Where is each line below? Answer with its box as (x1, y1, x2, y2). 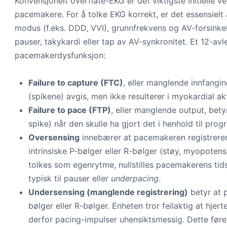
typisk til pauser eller (28, 173, 111, 183)
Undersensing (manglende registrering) (28, 187, 188, 197)
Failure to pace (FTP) (28, 105, 111, 115)
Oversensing (28, 132, 80, 142)
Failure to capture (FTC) (28, 78, 123, 88)
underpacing (111, 173, 159, 183)
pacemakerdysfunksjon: (15, 50, 105, 60)
